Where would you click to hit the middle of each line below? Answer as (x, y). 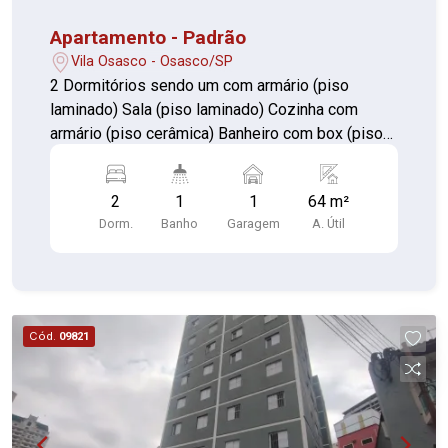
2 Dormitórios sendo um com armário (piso (200, 85)
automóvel (87, 181)
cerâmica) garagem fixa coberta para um (189, 157)
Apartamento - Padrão (148, 37)
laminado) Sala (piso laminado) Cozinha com (86, 109)
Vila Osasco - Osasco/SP (152, 62)
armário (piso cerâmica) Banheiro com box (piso (217, 133)
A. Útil (329, 223)
